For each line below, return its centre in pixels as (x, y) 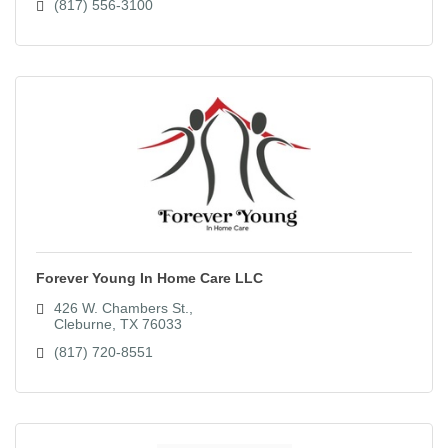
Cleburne (82, 324)
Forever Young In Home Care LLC (149, 278)
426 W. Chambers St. (121, 308)
